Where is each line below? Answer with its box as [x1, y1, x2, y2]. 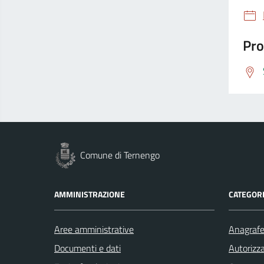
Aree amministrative [54, 222, 134, 236]
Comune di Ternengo [80, 147, 160, 162]
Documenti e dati [54, 240, 121, 255]
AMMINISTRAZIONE [54, 187, 125, 200]
